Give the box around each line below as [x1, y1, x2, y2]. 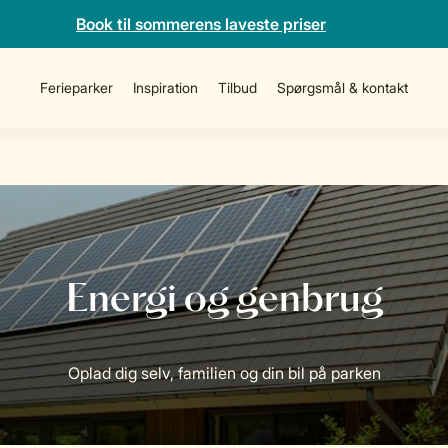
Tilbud [217, 79, 257, 96]
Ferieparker [39, 79, 113, 96]
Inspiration [132, 79, 198, 96]
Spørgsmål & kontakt [276, 79, 408, 96]
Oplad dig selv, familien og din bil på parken [67, 363, 381, 383]
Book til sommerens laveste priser [76, 14, 326, 34]
